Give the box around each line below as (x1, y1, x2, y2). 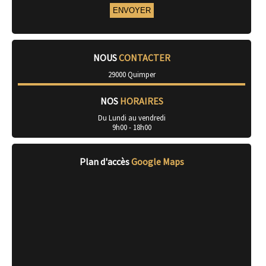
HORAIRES (119, 95, 163, 107)
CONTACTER (118, 52, 170, 64)
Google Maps (131, 156, 184, 168)
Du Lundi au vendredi (97, 113, 166, 123)
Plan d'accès (79, 156, 131, 168)
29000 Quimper (107, 69, 156, 80)
